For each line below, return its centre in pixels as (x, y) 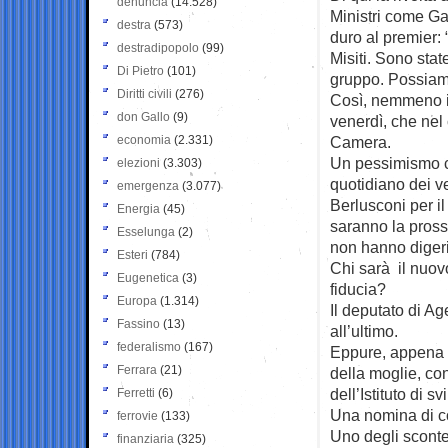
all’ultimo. (364, 330)
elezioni (138, 162)
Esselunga (146, 231)
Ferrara (137, 369)
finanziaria (145, 438)
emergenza (148, 185)
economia (144, 139)
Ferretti (136, 392)
